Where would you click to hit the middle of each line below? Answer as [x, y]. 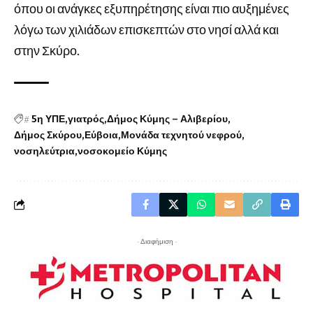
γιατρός [86, 119]
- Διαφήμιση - [156, 241]
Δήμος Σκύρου [48, 135]
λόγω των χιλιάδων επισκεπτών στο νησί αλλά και [146, 29]
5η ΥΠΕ [48, 119]
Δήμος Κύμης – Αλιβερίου [167, 119]
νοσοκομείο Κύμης [122, 151]
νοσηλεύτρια [44, 151]
